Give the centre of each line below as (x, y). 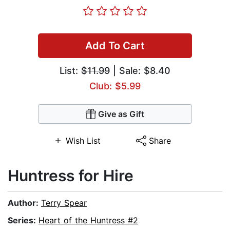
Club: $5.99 (115, 86)
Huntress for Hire (71, 176)
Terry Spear (64, 203)
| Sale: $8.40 (140, 71)
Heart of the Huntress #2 (88, 221)
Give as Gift (121, 114)
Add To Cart (115, 46)
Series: (23, 221)
